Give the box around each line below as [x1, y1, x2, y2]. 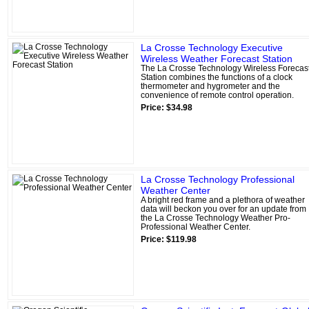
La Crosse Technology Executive [141, 41, 283, 53]
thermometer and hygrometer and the [141, 81, 280, 91]
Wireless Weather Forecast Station [141, 52, 292, 64]
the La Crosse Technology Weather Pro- [141, 212, 290, 223]
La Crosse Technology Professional [141, 173, 295, 185]
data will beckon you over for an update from [141, 203, 306, 214]
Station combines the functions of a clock [141, 72, 292, 82]
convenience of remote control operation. [141, 90, 294, 100]
